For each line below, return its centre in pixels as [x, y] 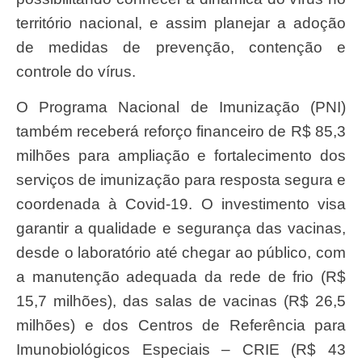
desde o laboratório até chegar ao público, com [181, 253]
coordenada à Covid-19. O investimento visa [181, 204]
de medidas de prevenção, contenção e [181, 47]
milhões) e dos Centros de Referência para [181, 326]
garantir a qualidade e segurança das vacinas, [181, 229]
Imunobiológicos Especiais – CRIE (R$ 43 [181, 350]
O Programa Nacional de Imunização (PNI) [22, 107]
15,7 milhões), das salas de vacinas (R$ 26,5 [181, 301]
